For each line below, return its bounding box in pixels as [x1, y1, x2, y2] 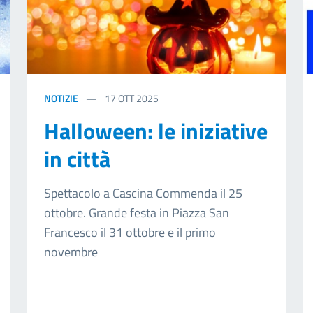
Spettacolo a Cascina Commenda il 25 [43, 184, 242, 203]
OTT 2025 [117, 91, 159, 106]
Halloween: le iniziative [43, 114, 268, 148]
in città [43, 142, 110, 176]
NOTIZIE [43, 91, 78, 106]
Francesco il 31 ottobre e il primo [43, 223, 216, 242]
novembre [43, 242, 98, 262]
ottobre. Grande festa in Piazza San [43, 203, 229, 223]
